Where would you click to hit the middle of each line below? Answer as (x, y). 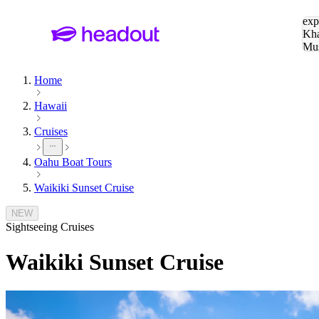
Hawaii (51, 106)
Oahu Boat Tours (73, 162)
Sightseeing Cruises (50, 227)
